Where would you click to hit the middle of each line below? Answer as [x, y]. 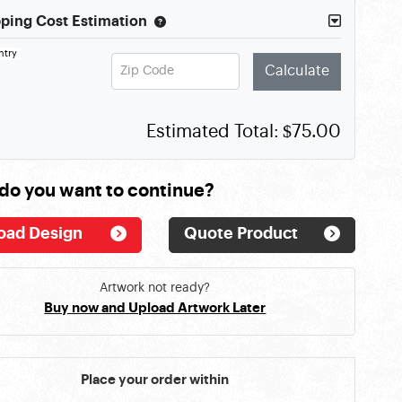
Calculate [297, 72]
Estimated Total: [213, 131]
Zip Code [147, 71]
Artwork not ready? [155, 288]
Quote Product [240, 234]
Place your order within [155, 380]
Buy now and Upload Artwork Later [155, 308]
